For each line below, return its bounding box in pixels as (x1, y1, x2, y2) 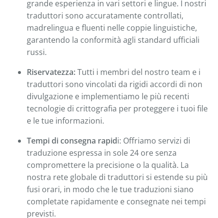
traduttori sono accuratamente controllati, (27, 10, 183, 21)
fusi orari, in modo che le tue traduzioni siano (27, 183, 194, 195)
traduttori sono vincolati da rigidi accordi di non (27, 78, 202, 90)
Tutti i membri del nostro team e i (75, 66, 200, 77)
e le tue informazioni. (27, 115, 104, 126)
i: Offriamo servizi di (117, 135, 190, 146)
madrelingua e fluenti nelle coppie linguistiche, (27, 22, 197, 33)
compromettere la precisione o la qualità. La (27, 159, 189, 170)
